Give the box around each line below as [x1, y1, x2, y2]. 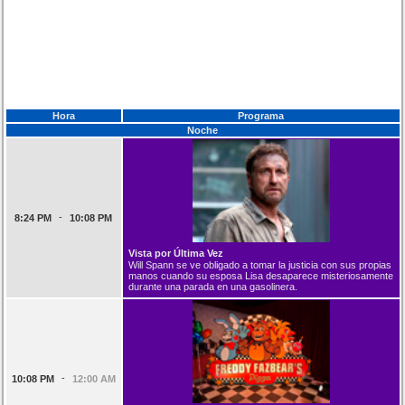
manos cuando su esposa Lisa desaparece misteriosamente [127, 269, 393, 281]
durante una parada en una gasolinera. [127, 280, 297, 292]
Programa [238, 109, 284, 121]
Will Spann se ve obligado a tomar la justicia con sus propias [127, 259, 391, 270]
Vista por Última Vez [127, 247, 223, 259]
